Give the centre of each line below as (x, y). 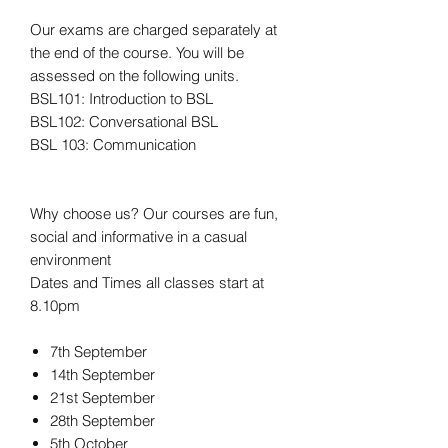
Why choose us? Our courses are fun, (154, 214)
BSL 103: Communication (113, 145)
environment (70, 260)
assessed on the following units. (134, 76)
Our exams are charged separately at (153, 30)
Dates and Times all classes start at (147, 283)
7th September (98, 352)
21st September (102, 398)
